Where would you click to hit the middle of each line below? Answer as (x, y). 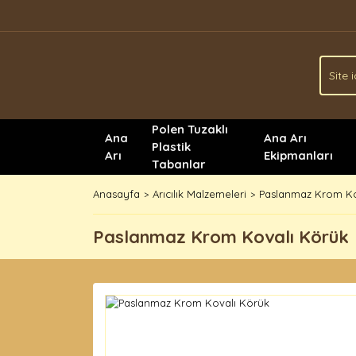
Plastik (171, 147)
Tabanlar (179, 164)
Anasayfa (116, 194)
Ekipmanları (299, 155)
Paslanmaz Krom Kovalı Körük (221, 237)
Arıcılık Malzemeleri (199, 194)
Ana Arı (286, 138)
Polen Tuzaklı (190, 129)
